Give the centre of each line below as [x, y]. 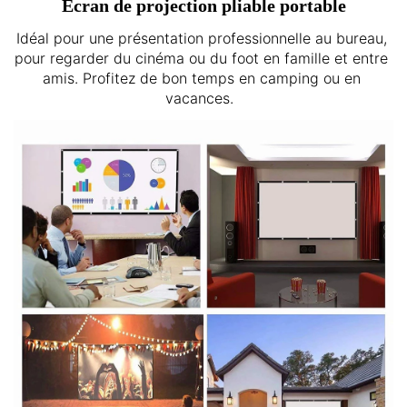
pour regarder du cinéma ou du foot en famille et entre [201, 58]
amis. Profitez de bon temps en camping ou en [201, 78]
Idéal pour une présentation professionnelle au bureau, [201, 38]
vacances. [203, 98]
